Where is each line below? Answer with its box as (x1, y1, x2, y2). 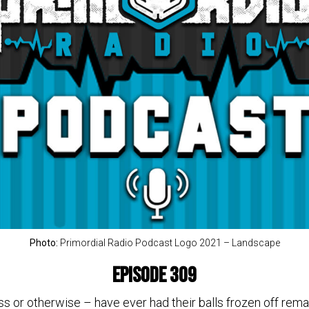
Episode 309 (112, 263, 197, 289)
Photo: (29, 237, 60, 249)
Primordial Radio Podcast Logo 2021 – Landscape (59, 237, 280, 249)
